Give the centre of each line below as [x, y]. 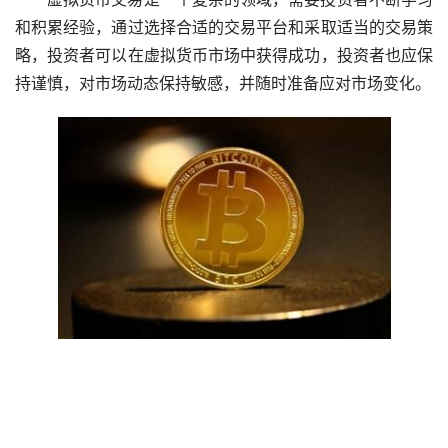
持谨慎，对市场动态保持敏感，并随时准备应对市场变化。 [223, 82]
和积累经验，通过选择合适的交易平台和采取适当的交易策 [224, 26]
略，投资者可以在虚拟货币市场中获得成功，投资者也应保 [224, 54]
